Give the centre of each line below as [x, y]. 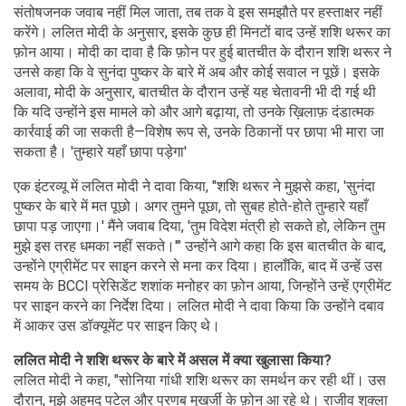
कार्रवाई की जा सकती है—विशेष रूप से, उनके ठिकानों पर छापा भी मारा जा [199, 131]
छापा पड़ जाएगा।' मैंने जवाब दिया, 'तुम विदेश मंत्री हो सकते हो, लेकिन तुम [199, 226]
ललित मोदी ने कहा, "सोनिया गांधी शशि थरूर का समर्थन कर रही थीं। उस [200, 380]
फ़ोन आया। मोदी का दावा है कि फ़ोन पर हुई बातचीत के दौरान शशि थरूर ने [203, 52]
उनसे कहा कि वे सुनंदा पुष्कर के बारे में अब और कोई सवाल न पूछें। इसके [197, 72]
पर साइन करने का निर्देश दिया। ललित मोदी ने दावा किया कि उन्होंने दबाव [199, 305]
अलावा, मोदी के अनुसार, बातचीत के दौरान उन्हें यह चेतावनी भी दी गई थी [195, 92]
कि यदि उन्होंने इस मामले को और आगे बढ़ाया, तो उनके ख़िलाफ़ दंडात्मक [194, 111]
